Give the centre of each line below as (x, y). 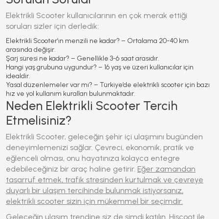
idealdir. (18, 76)
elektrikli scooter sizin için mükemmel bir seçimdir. (94, 201)
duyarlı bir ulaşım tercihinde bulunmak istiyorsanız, (95, 190)
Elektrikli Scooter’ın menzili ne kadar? (63, 41)
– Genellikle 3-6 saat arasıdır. (114, 58)
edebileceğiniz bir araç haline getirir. (72, 169)
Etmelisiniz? (39, 120)
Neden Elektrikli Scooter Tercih (92, 106)
